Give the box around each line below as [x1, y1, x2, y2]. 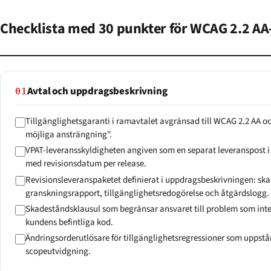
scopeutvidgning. [25, 245, 91, 258]
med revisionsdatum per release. [25, 157, 146, 171]
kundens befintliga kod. [25, 215, 113, 229]
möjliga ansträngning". [25, 128, 112, 141]
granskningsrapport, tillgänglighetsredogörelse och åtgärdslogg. [25, 186, 269, 200]
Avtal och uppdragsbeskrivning [27, 84, 168, 99]
